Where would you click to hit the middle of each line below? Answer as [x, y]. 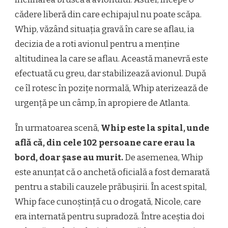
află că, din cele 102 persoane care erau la [105, 142]
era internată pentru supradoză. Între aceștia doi [110, 216]
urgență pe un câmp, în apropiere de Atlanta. [102, 103]
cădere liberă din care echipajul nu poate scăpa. [108, 14]
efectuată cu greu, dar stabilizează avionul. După [110, 73]
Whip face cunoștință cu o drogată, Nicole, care [108, 202]
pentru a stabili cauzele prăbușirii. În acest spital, [111, 187]
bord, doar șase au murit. [69, 157]
